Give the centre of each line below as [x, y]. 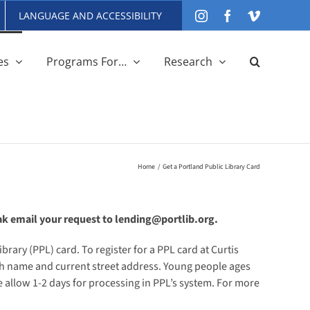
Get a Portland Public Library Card [211, 167]
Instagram [232, 15]
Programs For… [86, 61]
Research [188, 61]
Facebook [257, 15]
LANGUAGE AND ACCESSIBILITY [90, 15]
